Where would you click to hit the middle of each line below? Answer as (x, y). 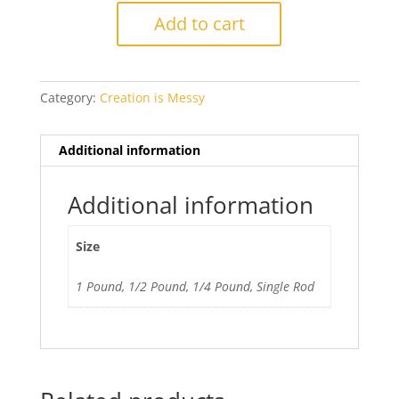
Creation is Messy (152, 98)
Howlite (138, 17)
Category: (69, 98)
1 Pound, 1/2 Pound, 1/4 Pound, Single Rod (195, 287)
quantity (141, 78)
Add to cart (199, 24)
